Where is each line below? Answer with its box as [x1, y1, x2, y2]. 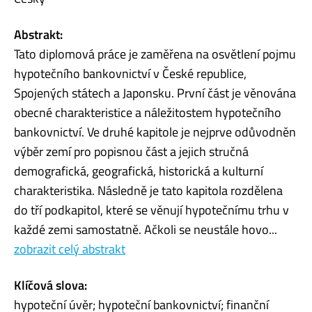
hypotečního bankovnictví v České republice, [14, 63, 247, 83]
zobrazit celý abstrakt [14, 239, 125, 258]
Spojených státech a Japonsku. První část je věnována [14, 83, 296, 102]
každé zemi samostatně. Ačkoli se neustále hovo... [14, 219, 277, 239]
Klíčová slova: [14, 275, 87, 295]
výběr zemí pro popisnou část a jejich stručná [14, 141, 249, 161]
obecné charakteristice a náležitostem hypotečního [14, 102, 281, 122]
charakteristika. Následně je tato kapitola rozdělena [14, 180, 283, 200]
